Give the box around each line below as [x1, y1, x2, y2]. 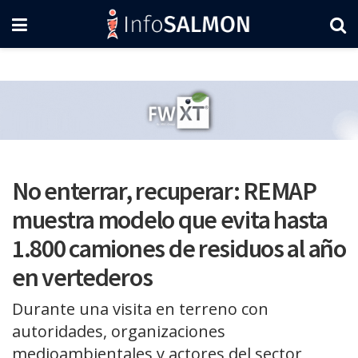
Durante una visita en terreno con [12, 297, 268, 320]
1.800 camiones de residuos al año [12, 233, 346, 265]
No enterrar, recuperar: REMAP [12, 175, 316, 207]
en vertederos [12, 261, 153, 293]
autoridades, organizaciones [12, 320, 225, 342]
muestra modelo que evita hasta [12, 204, 328, 236]
